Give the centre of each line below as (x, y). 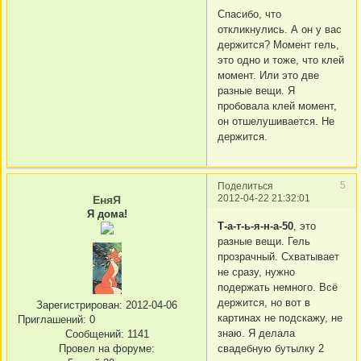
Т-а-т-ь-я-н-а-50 (255, 226)
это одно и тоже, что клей (281, 60)
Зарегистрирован (78, 305)
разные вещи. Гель (264, 242)
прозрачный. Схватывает (278, 257)
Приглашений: (52, 320)
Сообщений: (94, 334)
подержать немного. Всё (278, 288)
